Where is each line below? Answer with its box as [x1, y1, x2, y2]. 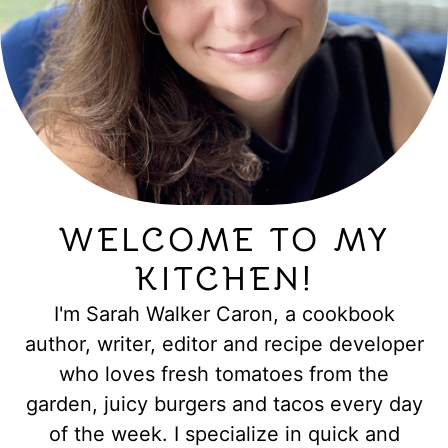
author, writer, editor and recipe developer [24, 331, 424, 356]
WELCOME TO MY [58, 219, 390, 260]
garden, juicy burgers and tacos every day [25, 391, 423, 416]
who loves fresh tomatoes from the [59, 361, 389, 386]
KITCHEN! [134, 258, 314, 299]
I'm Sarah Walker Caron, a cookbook [53, 301, 395, 326]
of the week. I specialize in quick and [48, 421, 400, 446]
